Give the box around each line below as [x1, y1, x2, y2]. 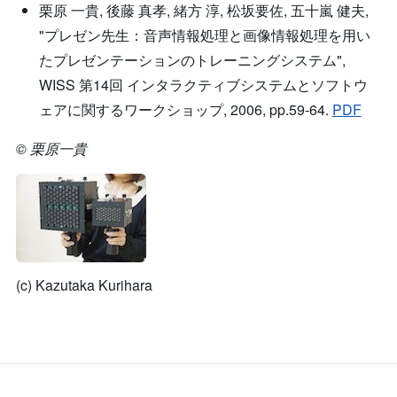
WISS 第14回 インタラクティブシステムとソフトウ [38, 74, 368, 95]
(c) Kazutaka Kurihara [16, 275, 152, 295]
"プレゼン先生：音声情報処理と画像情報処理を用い [38, 25, 370, 45]
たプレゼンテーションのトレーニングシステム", [38, 50, 346, 70]
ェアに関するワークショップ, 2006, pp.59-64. [38, 99, 332, 120]
